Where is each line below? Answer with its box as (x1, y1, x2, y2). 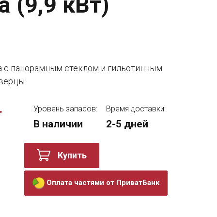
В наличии (33, 118, 83, 130)
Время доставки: (106, 104, 166, 113)
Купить (58, 150, 87, 160)
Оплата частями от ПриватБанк (46, 178, 159, 187)
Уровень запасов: (33, 104, 97, 113)
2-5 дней (106, 118, 149, 130)
